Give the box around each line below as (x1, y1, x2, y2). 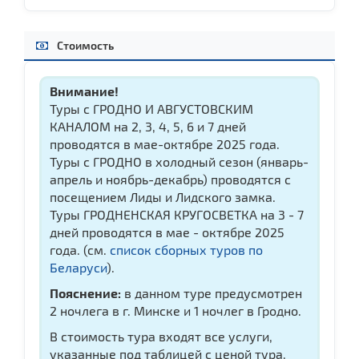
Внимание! (50, 83, 119, 99)
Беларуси (50, 259, 107, 275)
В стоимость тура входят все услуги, (50, 328, 272, 344)
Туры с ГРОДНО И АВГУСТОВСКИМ (50, 100, 253, 116)
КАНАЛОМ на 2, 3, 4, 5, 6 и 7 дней (50, 118, 246, 134)
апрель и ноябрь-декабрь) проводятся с (50, 171, 291, 187)
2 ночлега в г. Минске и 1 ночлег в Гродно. (50, 302, 301, 318)
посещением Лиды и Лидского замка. (50, 188, 276, 204)
